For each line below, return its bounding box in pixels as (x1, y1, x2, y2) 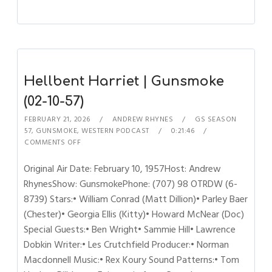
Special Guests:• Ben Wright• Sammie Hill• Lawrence (24, 222, 236, 237)
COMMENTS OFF (24, 137, 81, 148)
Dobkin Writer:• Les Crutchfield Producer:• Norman (24, 237, 229, 253)
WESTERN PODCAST (81, 125, 149, 137)
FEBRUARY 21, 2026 (24, 114, 90, 125)
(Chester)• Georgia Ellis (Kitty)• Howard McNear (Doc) (24, 206, 245, 222)
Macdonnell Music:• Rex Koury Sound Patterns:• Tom (24, 252, 240, 268)
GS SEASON (195, 114, 237, 125)
